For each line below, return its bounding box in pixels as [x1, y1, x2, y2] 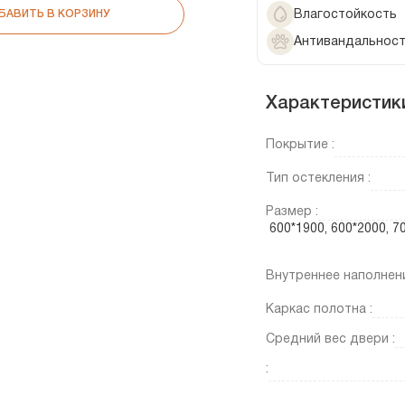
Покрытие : [266, 139, 334, 152]
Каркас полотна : [266, 304, 372, 316]
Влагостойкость [294, 8, 397, 21]
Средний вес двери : [266, 334, 395, 346]
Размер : [266, 206, 318, 219]
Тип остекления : [266, 173, 371, 185]
